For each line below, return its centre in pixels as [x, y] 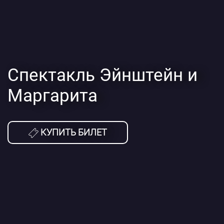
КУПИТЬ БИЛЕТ [73, 132]
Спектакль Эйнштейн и [102, 75]
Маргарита [52, 95]
